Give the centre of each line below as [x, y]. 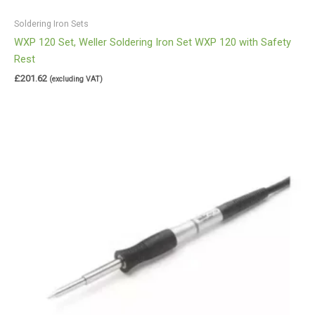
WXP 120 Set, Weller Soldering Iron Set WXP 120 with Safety [153, 43]
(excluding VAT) [76, 79]
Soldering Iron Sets [51, 23]
